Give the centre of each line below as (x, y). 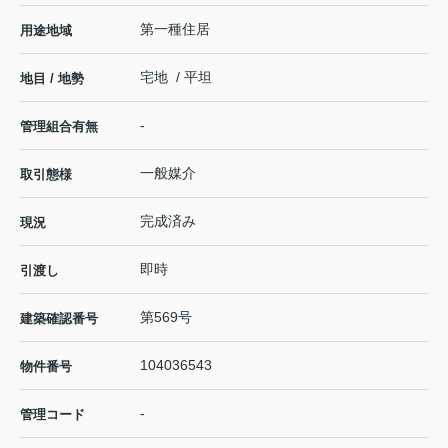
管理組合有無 (59, 127)
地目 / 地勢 (52, 79)
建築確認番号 (59, 319)
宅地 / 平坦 (176, 77)
